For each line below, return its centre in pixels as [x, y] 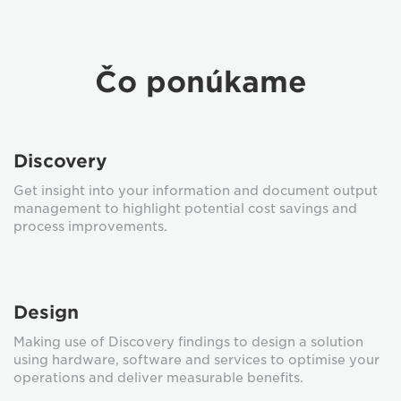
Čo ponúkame [200, 82]
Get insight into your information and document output [196, 191]
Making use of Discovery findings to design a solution [188, 342]
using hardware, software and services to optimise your [196, 360]
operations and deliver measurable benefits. [158, 378]
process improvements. [90, 226]
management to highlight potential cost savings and [185, 209]
